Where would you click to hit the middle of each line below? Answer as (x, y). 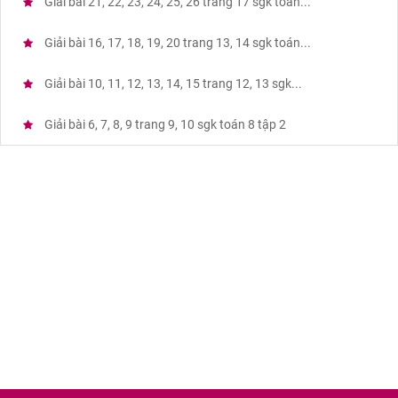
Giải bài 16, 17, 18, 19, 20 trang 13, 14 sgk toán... (176, 43)
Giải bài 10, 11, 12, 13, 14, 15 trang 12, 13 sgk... (172, 84)
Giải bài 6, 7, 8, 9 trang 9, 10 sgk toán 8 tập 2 (164, 125)
